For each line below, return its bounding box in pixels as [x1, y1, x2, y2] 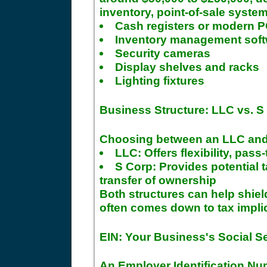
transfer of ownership [100, 173, 216, 187]
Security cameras [115, 46, 211, 60]
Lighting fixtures [115, 74, 205, 88]
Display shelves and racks [115, 60, 260, 74]
